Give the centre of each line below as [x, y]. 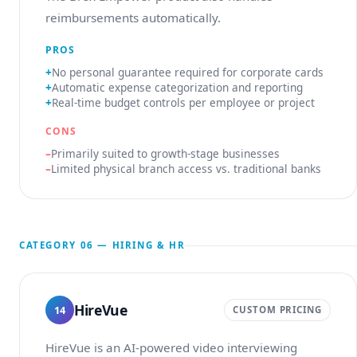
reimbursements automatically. [133, 18]
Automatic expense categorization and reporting [177, 87]
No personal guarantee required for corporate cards [188, 72]
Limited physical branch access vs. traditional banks [186, 169]
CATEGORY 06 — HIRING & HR [102, 245]
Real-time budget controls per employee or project [183, 102]
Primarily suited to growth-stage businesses [165, 153]
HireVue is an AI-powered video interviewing [171, 347]
